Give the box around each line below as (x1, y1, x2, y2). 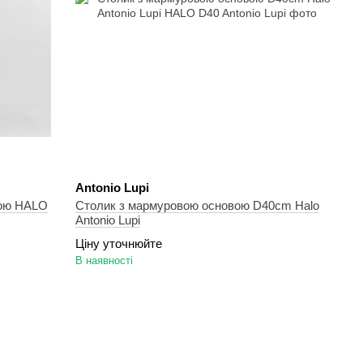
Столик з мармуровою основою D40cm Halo (75, 199, 320, 212)
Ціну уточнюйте (75, 237, 163, 250)
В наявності (75, 254, 134, 267)
